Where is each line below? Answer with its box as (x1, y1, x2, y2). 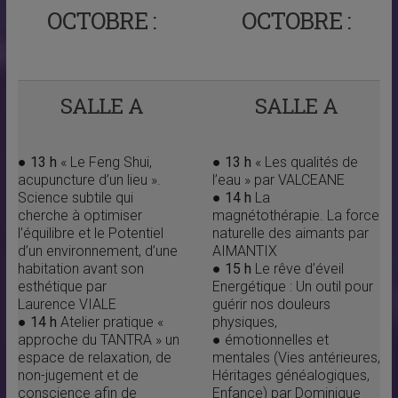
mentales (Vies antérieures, (211, 349, 380, 366)
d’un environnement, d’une (17, 243, 178, 259)
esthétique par (17, 278, 107, 295)
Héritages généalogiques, (211, 367, 370, 384)
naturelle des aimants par (211, 225, 369, 242)
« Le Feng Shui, (56, 154, 152, 171)
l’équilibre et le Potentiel (17, 225, 163, 242)
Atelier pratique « (56, 314, 163, 330)
